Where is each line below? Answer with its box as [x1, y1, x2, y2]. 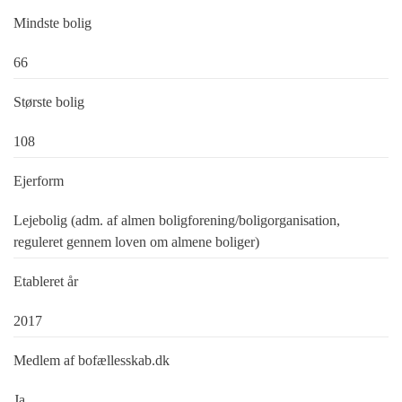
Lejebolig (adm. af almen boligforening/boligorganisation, [13, 213, 340, 229]
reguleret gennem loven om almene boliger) [13, 234, 259, 250]
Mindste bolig [13, 15, 92, 31]
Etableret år [13, 274, 78, 290]
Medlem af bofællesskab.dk [13, 353, 170, 369]
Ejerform [13, 173, 64, 189]
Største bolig [13, 94, 84, 110]
